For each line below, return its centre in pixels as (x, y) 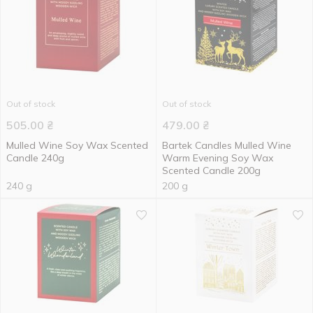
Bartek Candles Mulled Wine (227, 145)
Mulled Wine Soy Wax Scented (77, 145)
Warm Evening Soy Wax (218, 158)
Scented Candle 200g (211, 170)
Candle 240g (35, 158)
